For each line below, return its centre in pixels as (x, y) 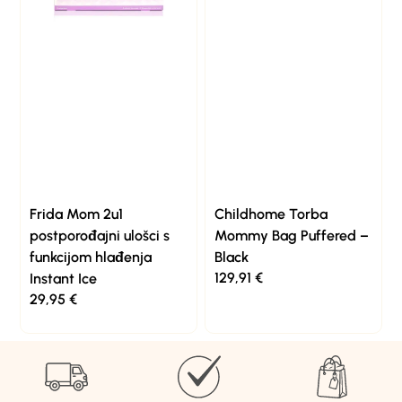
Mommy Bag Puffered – (292, 236)
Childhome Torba (271, 214)
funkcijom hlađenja (91, 258)
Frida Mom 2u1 (77, 214)
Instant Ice (64, 279)
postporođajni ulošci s (100, 236)
